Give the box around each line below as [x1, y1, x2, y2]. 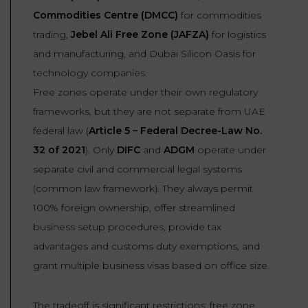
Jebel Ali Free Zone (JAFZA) [71, 28, 209, 41]
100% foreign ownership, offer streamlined [33, 201, 235, 214]
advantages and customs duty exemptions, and [33, 240, 260, 253]
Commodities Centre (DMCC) [33, 9, 178, 22]
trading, [33, 28, 71, 41]
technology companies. [33, 67, 147, 80]
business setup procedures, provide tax [33, 221, 221, 234]
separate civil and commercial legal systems [33, 163, 242, 176]
